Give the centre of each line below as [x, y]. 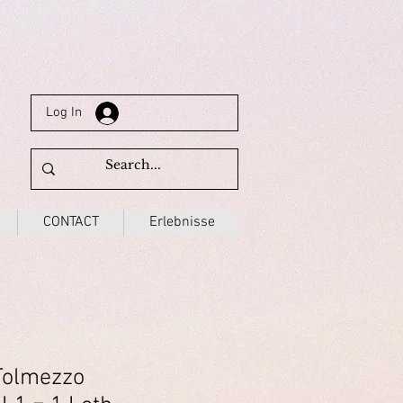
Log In [63, 112]
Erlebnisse [182, 222]
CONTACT [71, 222]
